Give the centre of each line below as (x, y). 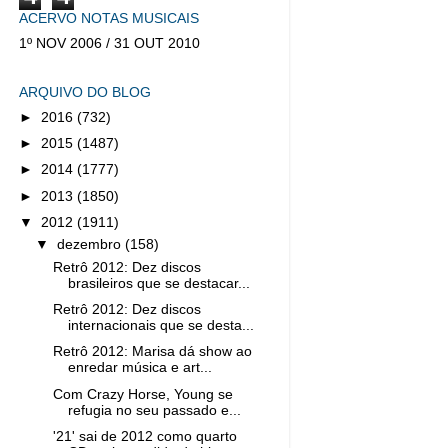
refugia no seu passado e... (154, 410)
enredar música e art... (139, 368)
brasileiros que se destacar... (158, 284)
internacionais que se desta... (160, 326)
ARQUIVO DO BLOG (85, 92)
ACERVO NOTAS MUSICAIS (109, 18)
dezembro (91, 245)
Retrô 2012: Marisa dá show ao (152, 352)
